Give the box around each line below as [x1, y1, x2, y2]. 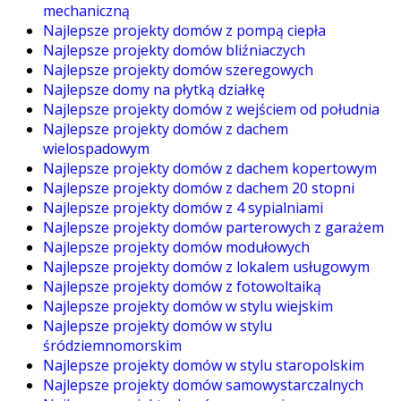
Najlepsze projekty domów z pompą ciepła [43, 20, 326, 40]
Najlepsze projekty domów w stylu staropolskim [43, 354, 364, 375]
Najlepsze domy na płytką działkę [43, 79, 265, 99]
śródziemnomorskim [43, 335, 182, 355]
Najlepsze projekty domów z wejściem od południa [43, 98, 380, 119]
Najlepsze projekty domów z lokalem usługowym [43, 256, 370, 277]
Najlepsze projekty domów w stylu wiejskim [43, 295, 333, 316]
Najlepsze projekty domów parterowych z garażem [43, 217, 384, 237]
